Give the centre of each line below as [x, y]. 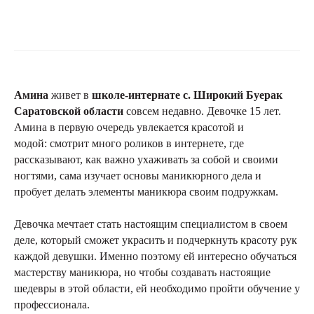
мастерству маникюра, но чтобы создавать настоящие [142, 272]
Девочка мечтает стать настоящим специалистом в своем [151, 224]
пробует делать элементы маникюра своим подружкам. [146, 191]
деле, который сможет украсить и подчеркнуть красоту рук [156, 240]
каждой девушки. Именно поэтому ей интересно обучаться [155, 256]
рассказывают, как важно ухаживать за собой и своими [146, 159]
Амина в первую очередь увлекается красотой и [129, 127]
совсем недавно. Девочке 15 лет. [204, 111]
